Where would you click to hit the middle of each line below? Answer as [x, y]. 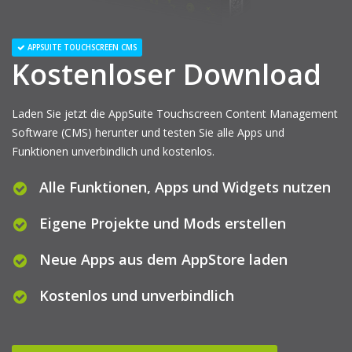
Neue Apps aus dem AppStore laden [163, 259]
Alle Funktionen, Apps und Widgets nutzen [185, 187]
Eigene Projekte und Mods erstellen [163, 223]
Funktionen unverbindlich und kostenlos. [113, 151]
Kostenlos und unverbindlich [137, 295]
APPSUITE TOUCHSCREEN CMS [82, 48]
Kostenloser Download [167, 74]
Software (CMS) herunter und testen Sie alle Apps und [148, 132]
